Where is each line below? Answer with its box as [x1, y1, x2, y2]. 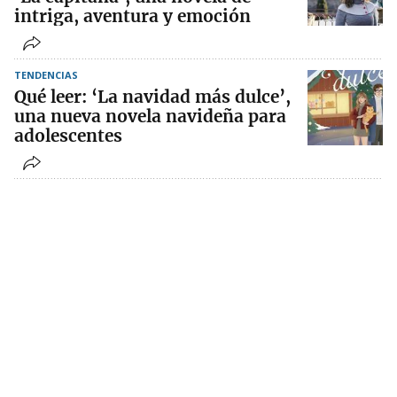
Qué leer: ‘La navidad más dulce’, [14, 86, 291, 108]
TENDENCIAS [14, 68, 78, 82]
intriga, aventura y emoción [14, 5, 251, 27]
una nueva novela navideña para [14, 105, 286, 128]
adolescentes [14, 125, 122, 147]
